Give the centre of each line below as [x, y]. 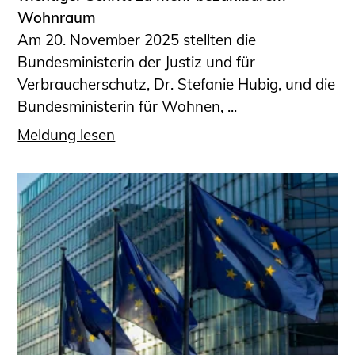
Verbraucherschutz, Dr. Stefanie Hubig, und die [177, 84]
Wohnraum [57, 17]
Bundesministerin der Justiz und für [137, 61]
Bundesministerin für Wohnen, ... [128, 106]
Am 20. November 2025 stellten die [137, 39]
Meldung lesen [67, 135]
